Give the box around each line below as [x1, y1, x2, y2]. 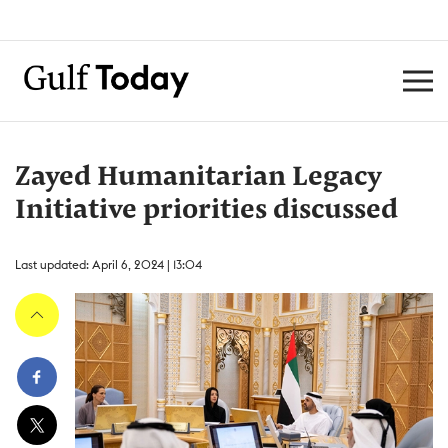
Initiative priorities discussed [15, 197, 398, 225]
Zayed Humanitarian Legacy [15, 164, 381, 192]
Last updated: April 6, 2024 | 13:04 [15, 257, 202, 272]
